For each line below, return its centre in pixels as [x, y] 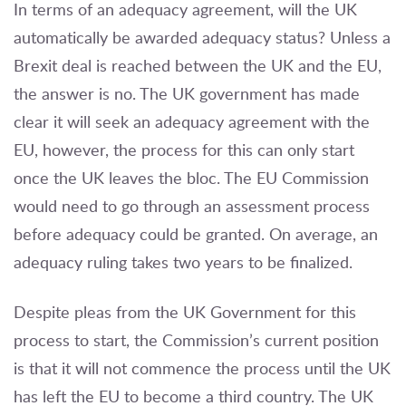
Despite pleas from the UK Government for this [185, 312]
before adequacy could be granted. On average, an [196, 234]
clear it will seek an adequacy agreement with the [192, 122]
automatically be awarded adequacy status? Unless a [202, 38]
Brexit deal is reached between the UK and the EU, [198, 66]
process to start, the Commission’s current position [196, 340]
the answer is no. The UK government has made [187, 94]
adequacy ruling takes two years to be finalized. [183, 262]
